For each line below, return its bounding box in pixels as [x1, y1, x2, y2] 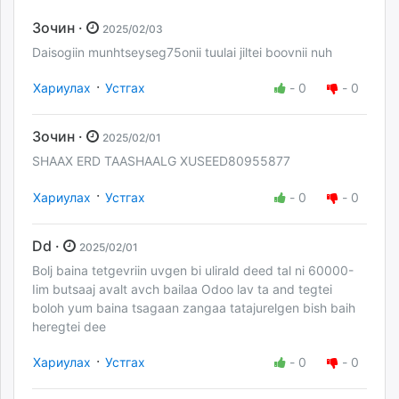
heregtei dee [32, 318, 106, 334]
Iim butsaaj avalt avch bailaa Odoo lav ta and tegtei [32, 281, 332, 297]
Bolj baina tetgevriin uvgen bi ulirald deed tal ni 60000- [32, 262, 354, 278]
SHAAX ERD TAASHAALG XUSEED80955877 [32, 153, 290, 169]
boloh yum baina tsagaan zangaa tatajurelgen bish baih [32, 299, 355, 315]
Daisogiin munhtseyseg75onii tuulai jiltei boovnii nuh [32, 45, 336, 61]
